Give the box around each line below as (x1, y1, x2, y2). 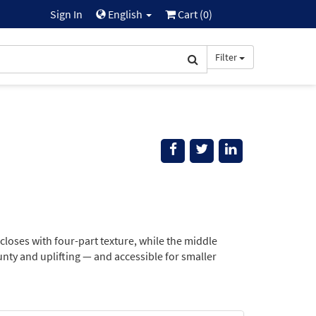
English (105, 7, 145, 21)
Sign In (49, 7, 83, 21)
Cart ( (175, 7, 203, 21)
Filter (215, 51, 237, 63)
